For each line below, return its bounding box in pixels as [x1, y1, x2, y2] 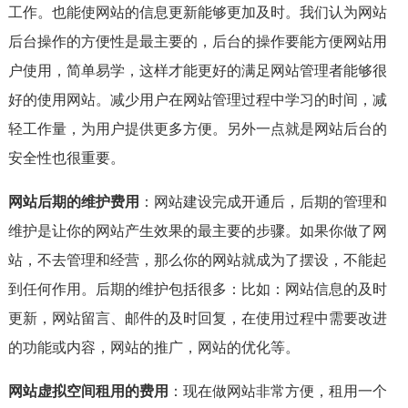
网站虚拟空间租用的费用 [7, 381, 168, 402]
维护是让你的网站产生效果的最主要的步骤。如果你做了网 [7, 220, 387, 241]
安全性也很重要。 [7, 148, 125, 168]
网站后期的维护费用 [7, 191, 139, 212]
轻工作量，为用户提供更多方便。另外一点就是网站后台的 [7, 118, 387, 139]
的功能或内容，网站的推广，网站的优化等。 [7, 337, 300, 358]
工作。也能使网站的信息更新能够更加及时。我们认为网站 [7, 2, 387, 23]
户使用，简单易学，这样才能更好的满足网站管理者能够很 [7, 60, 387, 81]
